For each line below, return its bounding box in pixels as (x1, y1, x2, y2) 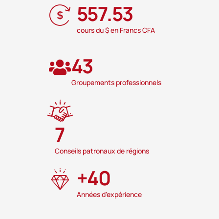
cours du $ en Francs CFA (77, 25, 155, 35)
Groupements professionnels (71, 78, 161, 88)
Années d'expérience (77, 190, 142, 199)
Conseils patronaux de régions (55, 146, 149, 156)
